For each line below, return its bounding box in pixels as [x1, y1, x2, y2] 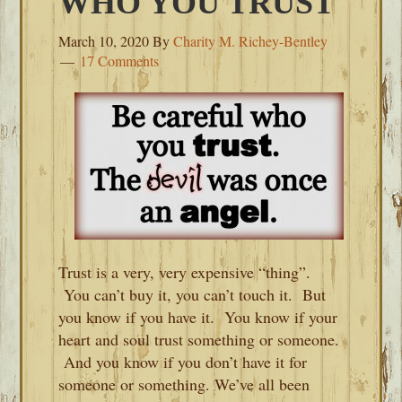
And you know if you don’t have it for [58, 351, 308, 372]
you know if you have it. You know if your [58, 306, 338, 328]
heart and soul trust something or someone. [58, 328, 340, 350]
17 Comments [80, 51, 160, 70]
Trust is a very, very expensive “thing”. [58, 261, 311, 283]
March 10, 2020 [58, 31, 150, 50]
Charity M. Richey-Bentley [173, 31, 328, 50]
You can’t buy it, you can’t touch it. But [58, 284, 327, 305]
